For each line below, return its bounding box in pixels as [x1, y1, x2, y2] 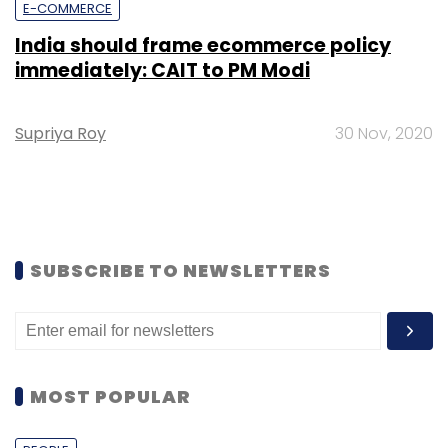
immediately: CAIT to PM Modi [15, 56, 310, 84]
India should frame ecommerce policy [15, 31, 391, 59]
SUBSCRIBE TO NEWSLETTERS [30, 257, 331, 283]
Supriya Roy [15, 121, 106, 145]
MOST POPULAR [30, 383, 191, 409]
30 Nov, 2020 [335, 121, 433, 145]
